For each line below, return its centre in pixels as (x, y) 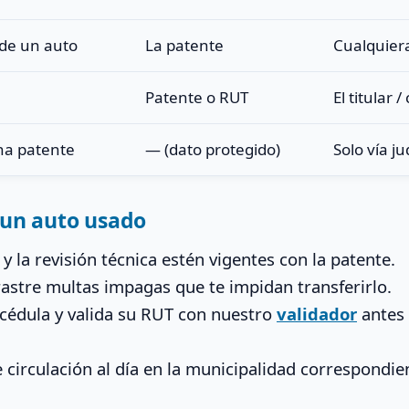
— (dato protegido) (213, 149)
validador (317, 313)
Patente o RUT (197, 97)
